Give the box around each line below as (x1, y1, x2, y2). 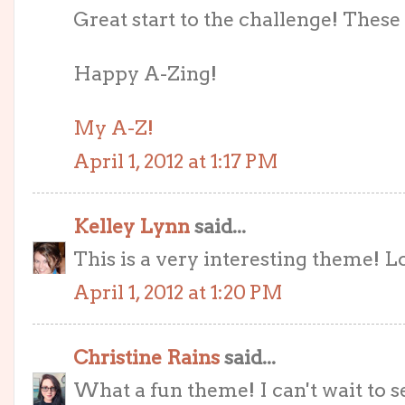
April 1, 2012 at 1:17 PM (73, 149, 278, 173)
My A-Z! (73, 116, 154, 140)
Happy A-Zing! (73, 61, 217, 86)
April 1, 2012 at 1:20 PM (73, 280, 283, 304)
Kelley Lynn (73, 213, 190, 238)
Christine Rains (73, 344, 220, 369)
